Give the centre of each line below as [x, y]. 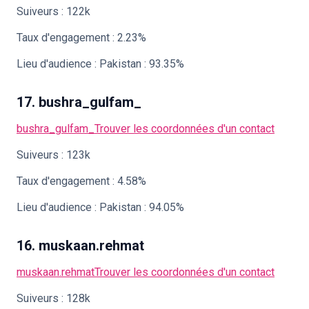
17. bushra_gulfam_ [79, 102]
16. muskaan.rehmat [80, 246]
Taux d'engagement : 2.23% [81, 38]
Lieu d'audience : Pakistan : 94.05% [100, 207]
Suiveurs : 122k [53, 11]
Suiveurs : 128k [53, 298]
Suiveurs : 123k [53, 155]
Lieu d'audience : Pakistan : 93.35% [100, 64]
